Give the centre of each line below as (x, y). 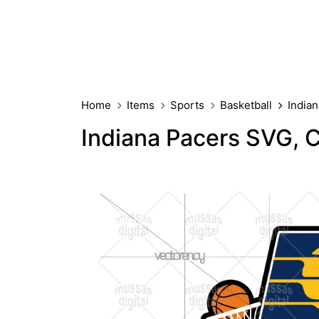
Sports (187, 105)
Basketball (246, 105)
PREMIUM (141, 223)
